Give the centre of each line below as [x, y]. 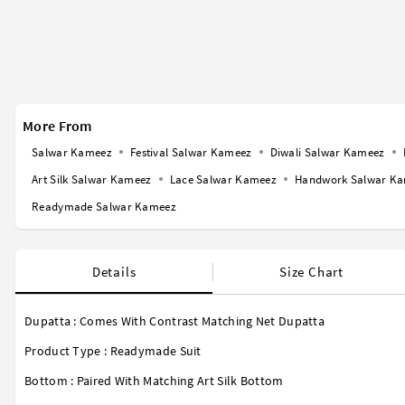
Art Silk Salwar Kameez [92, 180]
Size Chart [311, 272]
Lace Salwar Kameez [223, 180]
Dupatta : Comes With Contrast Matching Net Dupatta [174, 321]
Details [114, 272]
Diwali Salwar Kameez [327, 153]
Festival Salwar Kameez [191, 153]
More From [57, 126]
